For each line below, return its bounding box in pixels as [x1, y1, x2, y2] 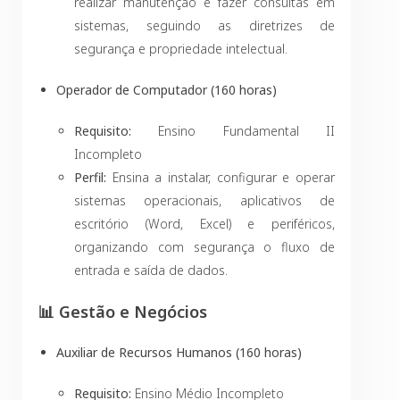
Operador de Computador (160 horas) [56, 81, 277, 98]
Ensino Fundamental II [131, 122, 335, 139]
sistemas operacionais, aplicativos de [74, 192, 335, 209]
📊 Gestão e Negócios [38, 301, 207, 322]
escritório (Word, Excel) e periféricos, [74, 215, 335, 232]
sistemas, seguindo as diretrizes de [74, 17, 335, 34]
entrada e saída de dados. [74, 262, 228, 279]
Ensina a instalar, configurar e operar [106, 169, 335, 186]
